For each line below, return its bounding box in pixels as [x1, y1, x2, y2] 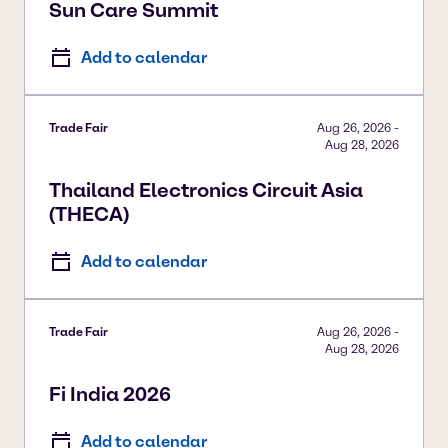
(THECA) [49, 201, 129, 226]
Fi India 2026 [49, 381, 171, 406]
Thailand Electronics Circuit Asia [49, 177, 363, 202]
